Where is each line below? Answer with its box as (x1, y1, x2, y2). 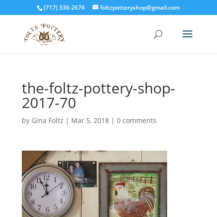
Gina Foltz (31, 116, 63, 125)
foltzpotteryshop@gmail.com (100, 3, 180, 12)
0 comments (116, 116, 156, 125)
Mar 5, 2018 (71, 116, 109, 125)
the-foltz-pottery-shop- (21, 78, 175, 98)
